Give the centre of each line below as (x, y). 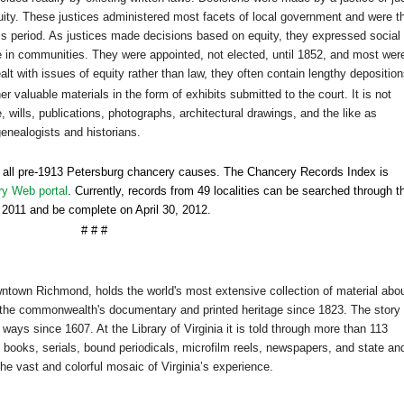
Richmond (62, 291)
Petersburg (95, 172)
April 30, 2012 (171, 210)
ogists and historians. (85, 133)
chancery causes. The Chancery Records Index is (256, 172)
